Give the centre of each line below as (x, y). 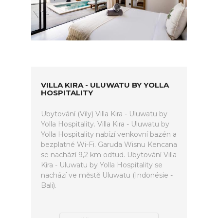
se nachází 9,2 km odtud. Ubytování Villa (109, 155)
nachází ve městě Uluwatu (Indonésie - (107, 175)
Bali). (49, 185)
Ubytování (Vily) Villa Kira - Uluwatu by (104, 114)
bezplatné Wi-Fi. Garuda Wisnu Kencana (109, 145)
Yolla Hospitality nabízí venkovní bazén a (109, 134)
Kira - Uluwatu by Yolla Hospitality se (102, 165)
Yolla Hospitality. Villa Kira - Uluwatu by (105, 124)
